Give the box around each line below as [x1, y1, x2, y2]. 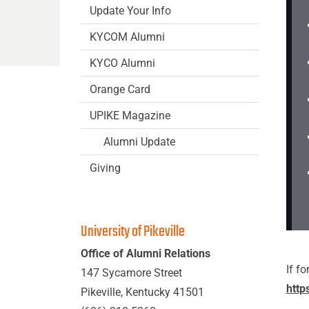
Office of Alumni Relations [81, 247, 210, 260]
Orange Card [90, 83, 150, 96]
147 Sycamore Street [81, 266, 182, 279]
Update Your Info [90, 4, 171, 17]
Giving [90, 161, 121, 175]
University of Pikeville [81, 220, 185, 243]
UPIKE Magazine [90, 109, 170, 122]
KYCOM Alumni [90, 30, 165, 43]
